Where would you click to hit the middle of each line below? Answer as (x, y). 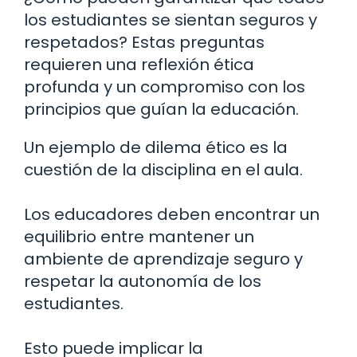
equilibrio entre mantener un (139, 237)
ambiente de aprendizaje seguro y (163, 259)
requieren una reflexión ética (139, 65)
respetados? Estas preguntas (144, 43)
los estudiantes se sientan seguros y (171, 20)
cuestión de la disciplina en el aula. (163, 170)
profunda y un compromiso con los (165, 87)
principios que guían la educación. (161, 110)
